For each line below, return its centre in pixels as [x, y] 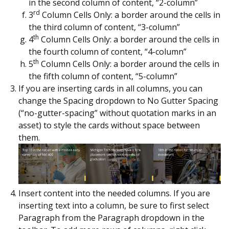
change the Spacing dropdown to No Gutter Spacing [118, 100]
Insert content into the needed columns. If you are [114, 193]
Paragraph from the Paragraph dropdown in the [111, 217]
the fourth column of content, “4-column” [108, 51]
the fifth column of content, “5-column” [103, 76]
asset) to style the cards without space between [109, 125]
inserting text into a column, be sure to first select [114, 205]
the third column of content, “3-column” [104, 27]
